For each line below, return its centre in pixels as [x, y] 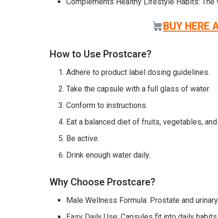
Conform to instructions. [107, 106]
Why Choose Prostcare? [102, 182]
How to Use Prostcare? [100, 54]
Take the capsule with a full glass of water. [138, 89]
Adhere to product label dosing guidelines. [138, 73]
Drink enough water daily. [109, 155]
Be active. [83, 139]
